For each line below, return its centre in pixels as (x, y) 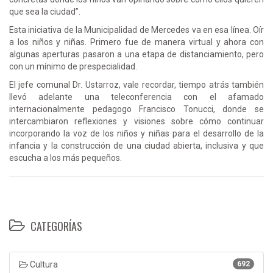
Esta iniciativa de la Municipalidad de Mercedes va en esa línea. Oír (136, 30)
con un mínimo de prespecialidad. (76, 66)
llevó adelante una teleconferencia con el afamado (136, 97)
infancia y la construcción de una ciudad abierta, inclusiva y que (136, 145)
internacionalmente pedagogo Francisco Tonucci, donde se (136, 109)
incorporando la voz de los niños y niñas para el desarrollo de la (136, 133)
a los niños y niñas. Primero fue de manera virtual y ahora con (136, 42)
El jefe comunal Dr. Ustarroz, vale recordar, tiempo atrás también (136, 84)
